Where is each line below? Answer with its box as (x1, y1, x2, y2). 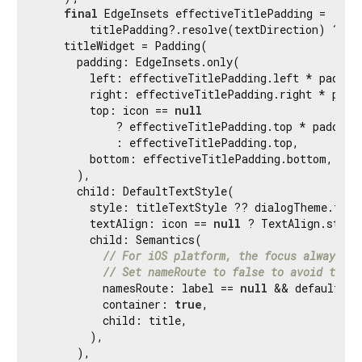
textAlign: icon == (38, 215, 213, 231)
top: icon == (38, 102, 175, 118)
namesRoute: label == (38, 280, 240, 296)
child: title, (38, 312, 187, 328)
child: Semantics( (38, 231, 202, 247)
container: (38, 296, 175, 312)
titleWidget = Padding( (38, 37, 208, 53)
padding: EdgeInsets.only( (38, 53, 240, 69)
